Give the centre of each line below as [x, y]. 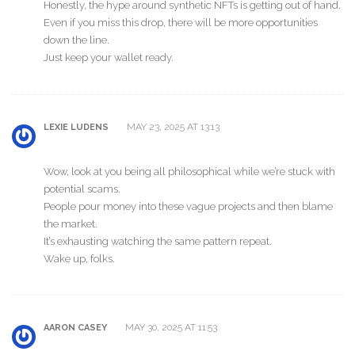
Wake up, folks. [79, 258]
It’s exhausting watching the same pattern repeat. [158, 241]
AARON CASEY [75, 328]
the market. [71, 223]
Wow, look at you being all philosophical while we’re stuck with [189, 171]
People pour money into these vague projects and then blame [188, 206]
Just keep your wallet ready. [109, 58]
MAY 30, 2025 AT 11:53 [170, 328]
